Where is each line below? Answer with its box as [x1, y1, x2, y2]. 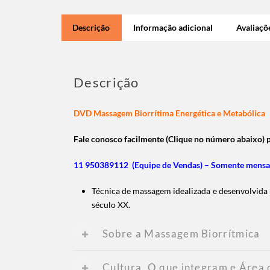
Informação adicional [133, 22, 213, 33]
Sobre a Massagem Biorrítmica [102, 227, 260, 240]
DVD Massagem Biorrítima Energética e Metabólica [74, 107, 265, 118]
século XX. [92, 199, 130, 210]
